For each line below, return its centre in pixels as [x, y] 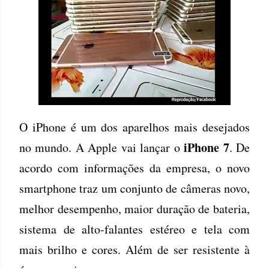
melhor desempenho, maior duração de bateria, [134, 209]
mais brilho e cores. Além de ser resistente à [134, 249]
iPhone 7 [207, 147]
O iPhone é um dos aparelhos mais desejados [134, 127]
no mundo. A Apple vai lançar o [102, 147]
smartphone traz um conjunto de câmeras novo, [134, 188]
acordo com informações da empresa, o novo [134, 168]
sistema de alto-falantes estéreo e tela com [134, 229]
